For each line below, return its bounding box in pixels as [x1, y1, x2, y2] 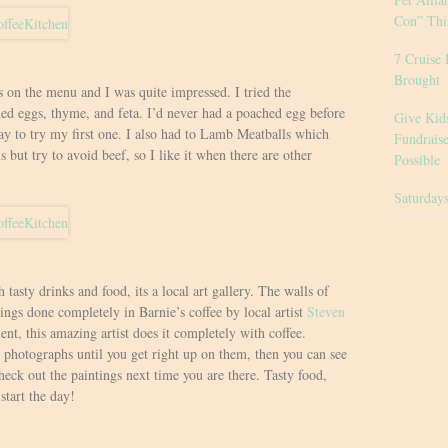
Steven [307, 302, 345, 321]
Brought [394, 69, 440, 89]
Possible [394, 149, 440, 169]
